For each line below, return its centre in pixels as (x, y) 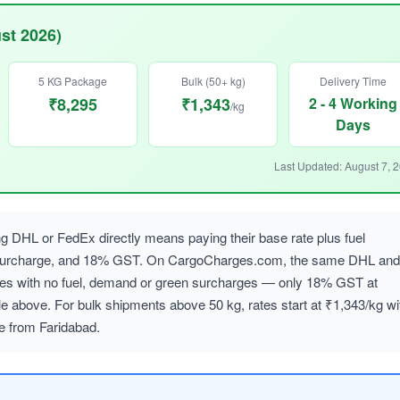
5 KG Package (73, 80)
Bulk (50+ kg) (213, 80)
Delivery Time (353, 80)
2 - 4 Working (353, 103)
